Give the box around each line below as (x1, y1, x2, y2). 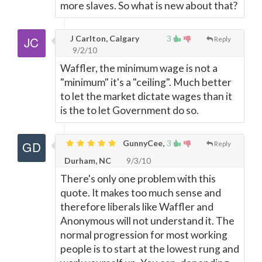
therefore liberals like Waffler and (60, 201, 213, 213)
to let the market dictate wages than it (60, 90, 232, 102)
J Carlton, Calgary (68, 33, 139, 43)
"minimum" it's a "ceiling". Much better (60, 76, 232, 88)
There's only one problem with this (60, 173, 216, 185)
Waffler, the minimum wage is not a (60, 62, 218, 74)
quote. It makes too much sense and (60, 187, 221, 199)
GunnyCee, (121, 138, 164, 148)
